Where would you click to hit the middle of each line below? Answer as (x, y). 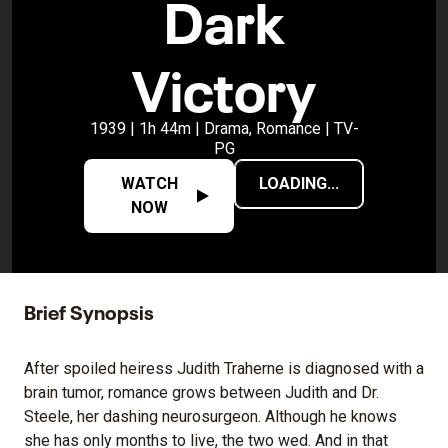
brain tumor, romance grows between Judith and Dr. (201, 392)
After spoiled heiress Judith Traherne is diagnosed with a (224, 368)
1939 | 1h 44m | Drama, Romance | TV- (224, 128)
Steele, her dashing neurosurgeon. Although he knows (210, 416)
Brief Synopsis (89, 309)
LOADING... (299, 183)
